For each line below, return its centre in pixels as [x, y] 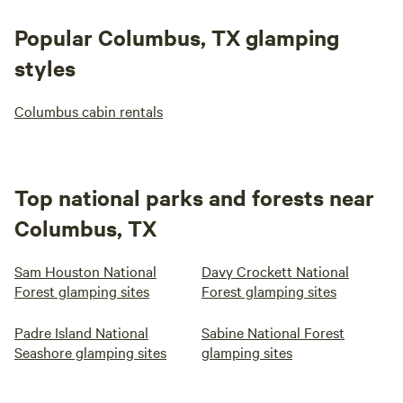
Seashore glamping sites [90, 352]
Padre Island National [81, 332]
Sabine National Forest [273, 332]
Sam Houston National [85, 271]
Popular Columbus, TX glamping [177, 37]
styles [45, 67]
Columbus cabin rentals [89, 111]
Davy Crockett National [275, 271]
